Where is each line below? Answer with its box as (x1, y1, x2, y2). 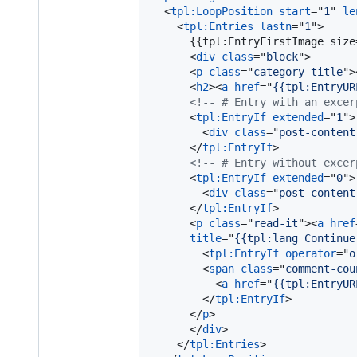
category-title (253, 65, 343, 78)
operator (285, 246, 336, 260)
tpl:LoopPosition (171, 4, 273, 18)
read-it (253, 216, 298, 229)
